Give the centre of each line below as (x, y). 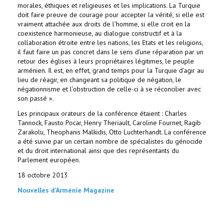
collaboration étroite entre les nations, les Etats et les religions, (110, 43)
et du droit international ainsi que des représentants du (98, 151)
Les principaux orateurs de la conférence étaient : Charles (102, 113)
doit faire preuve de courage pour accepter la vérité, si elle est (111, 15)
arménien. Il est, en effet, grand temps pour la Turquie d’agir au (111, 70)
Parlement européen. (49, 160)
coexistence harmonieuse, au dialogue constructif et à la (100, 33)
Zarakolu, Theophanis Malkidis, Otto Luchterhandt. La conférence (112, 132)
